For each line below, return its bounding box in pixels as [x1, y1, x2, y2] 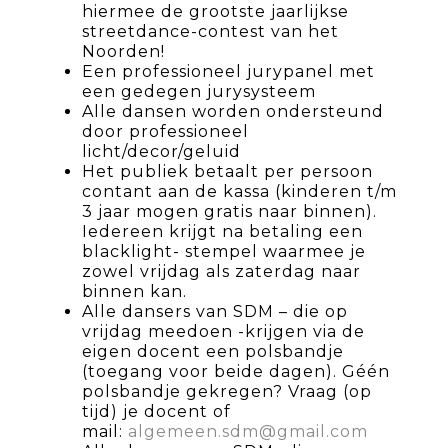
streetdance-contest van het [82, 21, 339, 41]
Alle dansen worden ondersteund [82, 101, 384, 121]
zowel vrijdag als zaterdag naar [82, 261, 361, 281]
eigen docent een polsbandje [82, 341, 344, 361]
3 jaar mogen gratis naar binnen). [82, 201, 377, 221]
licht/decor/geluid [82, 141, 241, 161]
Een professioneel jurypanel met [82, 61, 375, 81]
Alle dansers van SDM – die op [82, 301, 348, 321]
